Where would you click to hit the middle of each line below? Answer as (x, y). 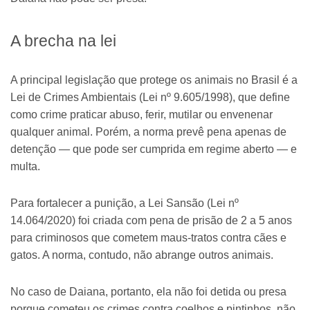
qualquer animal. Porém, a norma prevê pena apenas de (148, 131)
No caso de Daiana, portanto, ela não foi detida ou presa (148, 291)
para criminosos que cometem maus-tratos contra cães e (148, 237)
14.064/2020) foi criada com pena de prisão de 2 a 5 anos (151, 220)
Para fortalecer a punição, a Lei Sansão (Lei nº (125, 203)
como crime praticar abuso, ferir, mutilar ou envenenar (142, 114)
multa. (25, 166)
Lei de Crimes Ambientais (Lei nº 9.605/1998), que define (150, 97)
